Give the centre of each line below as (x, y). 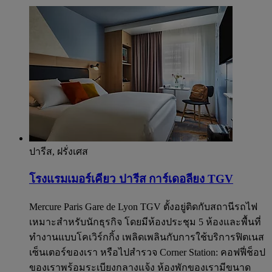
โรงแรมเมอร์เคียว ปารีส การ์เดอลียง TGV (131, 179)
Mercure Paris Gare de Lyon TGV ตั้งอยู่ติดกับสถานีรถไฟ (143, 207)
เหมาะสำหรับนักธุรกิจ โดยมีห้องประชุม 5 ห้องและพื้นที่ (145, 222)
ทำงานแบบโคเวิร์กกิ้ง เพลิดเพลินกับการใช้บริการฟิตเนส (147, 237)
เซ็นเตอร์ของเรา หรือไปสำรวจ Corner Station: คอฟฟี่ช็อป (147, 253)
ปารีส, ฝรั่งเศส (59, 151)
